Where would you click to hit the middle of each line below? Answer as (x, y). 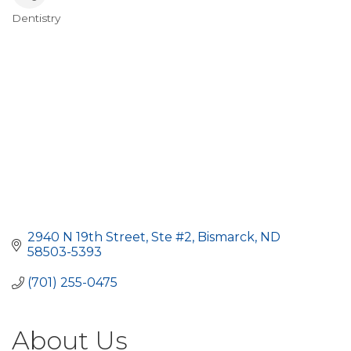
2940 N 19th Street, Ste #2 (110, 237)
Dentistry (36, 18)
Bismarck (226, 237)
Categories (60, 31)
